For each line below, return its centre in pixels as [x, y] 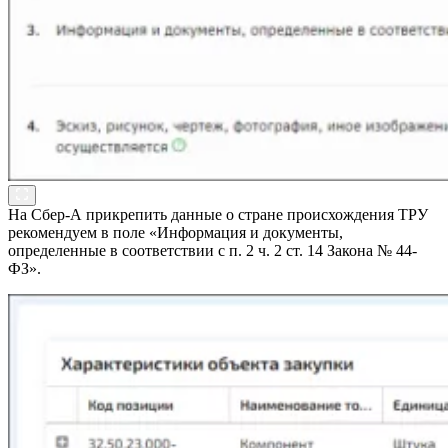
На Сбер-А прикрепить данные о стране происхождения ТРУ [218, 215]
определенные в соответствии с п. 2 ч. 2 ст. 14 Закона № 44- [212, 251]
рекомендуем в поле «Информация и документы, [175, 233]
